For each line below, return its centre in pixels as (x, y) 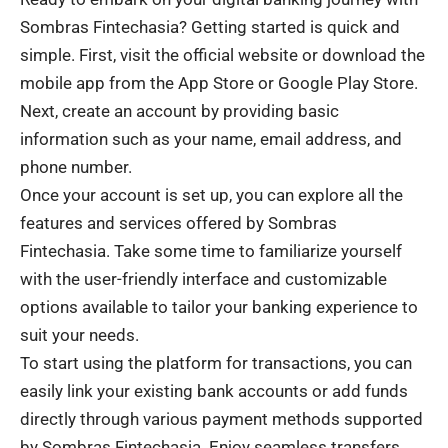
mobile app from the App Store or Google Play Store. (219, 82)
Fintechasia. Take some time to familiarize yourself (211, 250)
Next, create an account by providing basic (179, 110)
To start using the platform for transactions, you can (216, 362)
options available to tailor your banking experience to (219, 306)
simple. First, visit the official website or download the (222, 54)
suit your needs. (79, 334)
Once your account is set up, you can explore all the (211, 194)
